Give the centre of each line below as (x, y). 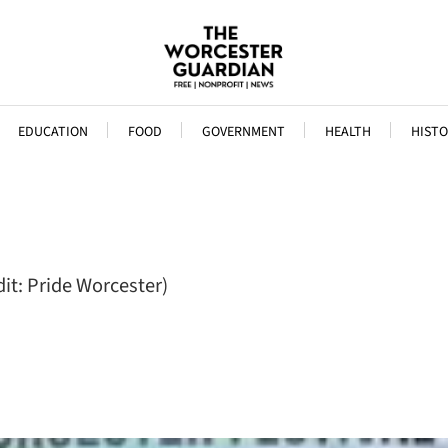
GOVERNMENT (243, 132)
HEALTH (347, 132)
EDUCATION (52, 132)
